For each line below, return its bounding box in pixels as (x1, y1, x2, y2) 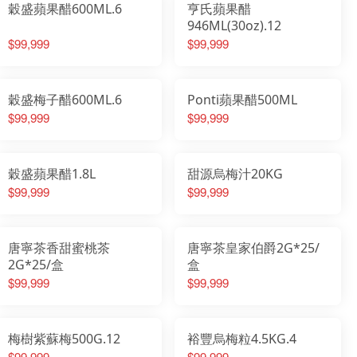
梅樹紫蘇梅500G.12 (8, 329, 121, 347)
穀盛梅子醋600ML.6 (8, 90, 123, 108)
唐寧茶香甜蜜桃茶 (8, 238, 111, 257)
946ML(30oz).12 (187, 16, 282, 34)
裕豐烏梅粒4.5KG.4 (187, 329, 297, 347)
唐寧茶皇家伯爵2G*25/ (187, 238, 320, 257)
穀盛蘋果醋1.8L (8, 164, 96, 182)
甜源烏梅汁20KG (187, 164, 284, 182)
